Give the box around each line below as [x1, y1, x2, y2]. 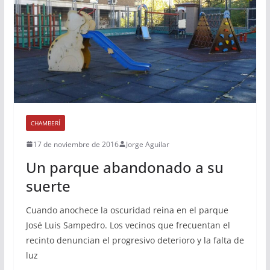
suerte [25, 175, 71, 196]
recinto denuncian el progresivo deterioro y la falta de [25, 234, 244, 246]
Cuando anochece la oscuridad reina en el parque [25, 204, 228, 216]
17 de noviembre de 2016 [33, 139, 119, 149]
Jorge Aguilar [125, 139, 169, 149]
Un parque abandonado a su [25, 157, 224, 177]
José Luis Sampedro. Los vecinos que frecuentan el [25, 219, 230, 231]
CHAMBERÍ [30, 118, 60, 127]
